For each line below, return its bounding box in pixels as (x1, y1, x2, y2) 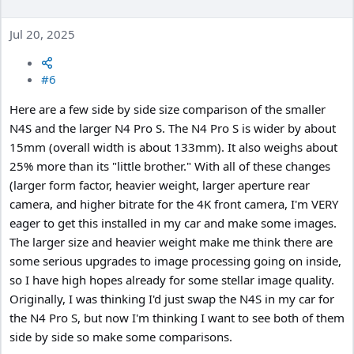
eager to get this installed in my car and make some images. (9, 214, 337, 231)
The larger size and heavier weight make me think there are (9, 233, 333, 250)
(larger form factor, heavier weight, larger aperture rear (9, 176, 310, 193)
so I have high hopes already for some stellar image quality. (9, 271, 334, 288)
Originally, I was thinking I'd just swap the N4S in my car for (9, 290, 334, 307)
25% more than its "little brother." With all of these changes (9, 157, 330, 174)
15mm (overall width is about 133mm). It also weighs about (9, 138, 337, 155)
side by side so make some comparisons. (9, 328, 232, 345)
